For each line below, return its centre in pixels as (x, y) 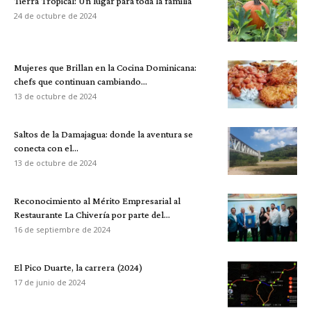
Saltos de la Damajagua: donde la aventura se (103, 134)
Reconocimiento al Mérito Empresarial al (97, 201)
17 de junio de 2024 (50, 283)
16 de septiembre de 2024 (62, 230)
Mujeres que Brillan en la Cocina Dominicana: (105, 68)
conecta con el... (46, 148)
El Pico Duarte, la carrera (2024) (78, 268)
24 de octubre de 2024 (55, 16)
